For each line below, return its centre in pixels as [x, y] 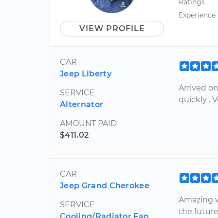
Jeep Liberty [86, 73]
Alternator [82, 104]
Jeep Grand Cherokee [105, 185]
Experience [197, 15]
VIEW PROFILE [112, 28]
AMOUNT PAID [88, 123]
